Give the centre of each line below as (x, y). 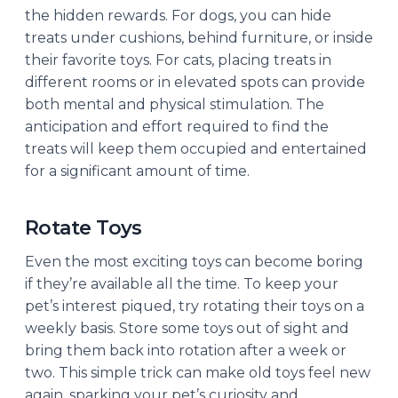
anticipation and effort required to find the (177, 126)
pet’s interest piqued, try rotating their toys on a (195, 306)
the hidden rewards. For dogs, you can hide (178, 15)
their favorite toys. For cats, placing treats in (178, 60)
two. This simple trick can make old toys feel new (198, 372)
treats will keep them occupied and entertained (196, 148)
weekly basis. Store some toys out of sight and (187, 328)
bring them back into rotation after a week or (186, 350)
